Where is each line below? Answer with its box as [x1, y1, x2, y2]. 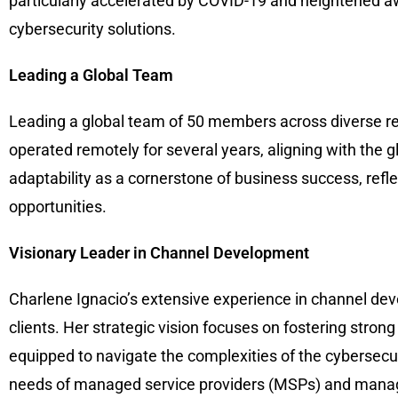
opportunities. [9, 197, 107, 217]
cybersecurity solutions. [9, 20, 176, 39]
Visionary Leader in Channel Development [9, 243, 309, 263]
